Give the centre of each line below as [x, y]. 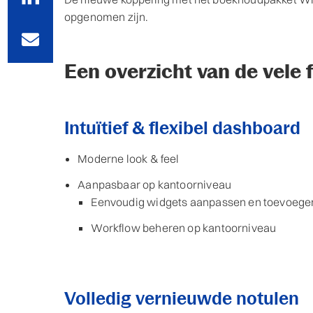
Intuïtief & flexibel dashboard [182, 128]
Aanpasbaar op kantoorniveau [155, 185]
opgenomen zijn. [107, 17]
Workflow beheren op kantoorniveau [184, 228]
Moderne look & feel [129, 159]
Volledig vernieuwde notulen [182, 299]
